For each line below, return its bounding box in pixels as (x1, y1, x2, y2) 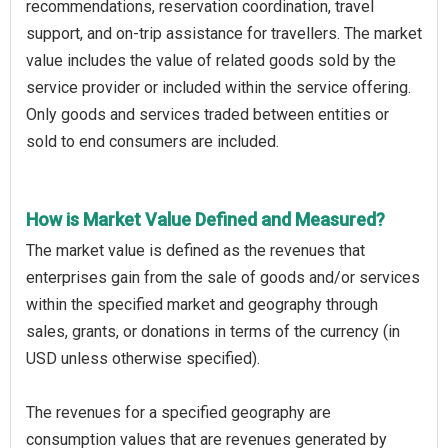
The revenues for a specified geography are (26, 402, 331, 422)
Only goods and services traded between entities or (26, 104, 389, 124)
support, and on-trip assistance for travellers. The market (26, 23, 422, 43)
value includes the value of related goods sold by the (26, 50, 396, 70)
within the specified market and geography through (26, 294, 378, 314)
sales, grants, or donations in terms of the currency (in (26, 321, 400, 341)
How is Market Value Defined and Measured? (26, 208, 385, 230)
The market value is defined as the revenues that (26, 240, 365, 260)
